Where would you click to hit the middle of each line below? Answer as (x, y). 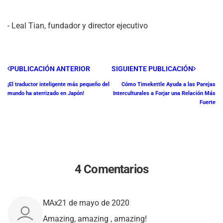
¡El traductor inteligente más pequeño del (58, 84)
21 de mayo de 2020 (94, 203)
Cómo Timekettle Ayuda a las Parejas (168, 84)
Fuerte (208, 102)
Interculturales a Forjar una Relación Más (164, 93)
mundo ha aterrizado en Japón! (46, 93)
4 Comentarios (111, 169)
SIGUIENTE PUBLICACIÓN (152, 68)
